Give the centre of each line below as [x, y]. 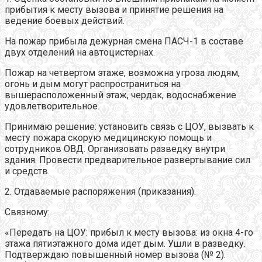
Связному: [27, 212]
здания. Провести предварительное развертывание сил [127, 160]
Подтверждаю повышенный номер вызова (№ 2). [115, 255]
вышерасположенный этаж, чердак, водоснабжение [120, 95]
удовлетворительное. [52, 106]
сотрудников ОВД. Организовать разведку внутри [115, 149]
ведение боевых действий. [65, 21]
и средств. [27, 171]
